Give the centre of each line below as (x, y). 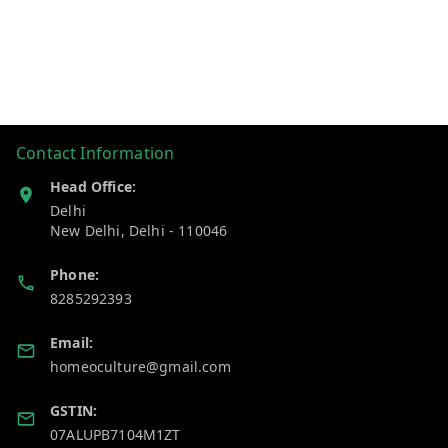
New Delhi (85, 231)
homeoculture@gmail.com (140, 367)
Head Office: (93, 187)
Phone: (75, 275)
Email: (72, 343)
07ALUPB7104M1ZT (115, 435)
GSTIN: (74, 411)
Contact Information (95, 153)
